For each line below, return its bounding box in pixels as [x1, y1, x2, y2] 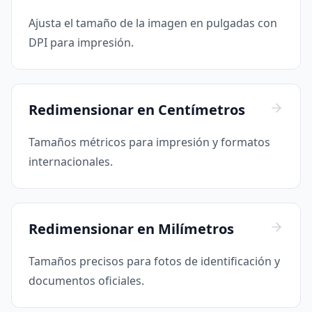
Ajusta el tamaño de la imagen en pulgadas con [29, 15, 277, 31]
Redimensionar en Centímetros [29, 100, 245, 120]
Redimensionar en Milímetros [29, 219, 234, 239]
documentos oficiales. [29, 273, 144, 289]
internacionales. [29, 154, 113, 170]
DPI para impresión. [29, 35, 134, 51]
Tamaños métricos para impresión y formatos [29, 134, 270, 150]
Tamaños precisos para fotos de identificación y [29, 253, 280, 270]
